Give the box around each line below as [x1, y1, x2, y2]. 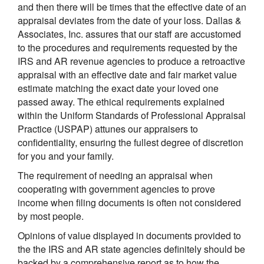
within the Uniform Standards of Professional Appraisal [18, 108, 246, 123]
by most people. [18, 209, 84, 223]
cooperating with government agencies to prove [18, 182, 215, 196]
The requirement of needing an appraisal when [18, 169, 213, 183]
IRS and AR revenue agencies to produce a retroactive [18, 54, 245, 68]
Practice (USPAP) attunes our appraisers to [18, 122, 198, 136]
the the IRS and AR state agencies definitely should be [18, 242, 245, 256]
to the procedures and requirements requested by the [18, 41, 237, 55]
